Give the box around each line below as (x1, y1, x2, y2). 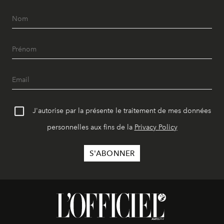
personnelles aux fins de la (46, 123, 134, 132)
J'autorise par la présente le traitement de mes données (32, 106, 211, 115)
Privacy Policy (134, 123, 177, 132)
